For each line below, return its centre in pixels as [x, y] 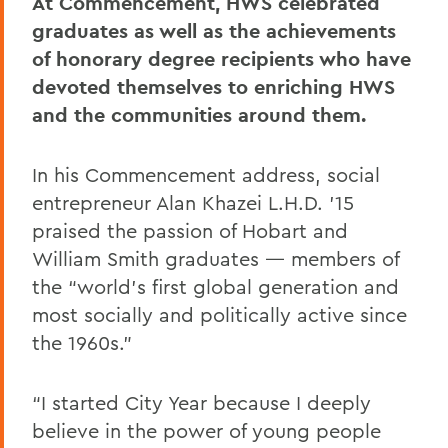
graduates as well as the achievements [214, 31]
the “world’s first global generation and [215, 287]
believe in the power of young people [206, 431]
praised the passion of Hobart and [190, 231]
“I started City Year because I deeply [201, 403]
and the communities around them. [199, 115]
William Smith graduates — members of [215, 259]
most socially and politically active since [219, 315]
